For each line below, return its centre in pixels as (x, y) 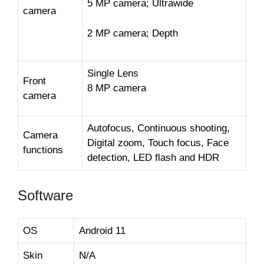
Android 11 (102, 231)
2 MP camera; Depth (133, 33)
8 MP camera (117, 88)
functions (43, 150)
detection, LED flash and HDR (153, 157)
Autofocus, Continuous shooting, (159, 128)
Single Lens (113, 73)
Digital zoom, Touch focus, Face (158, 143)
